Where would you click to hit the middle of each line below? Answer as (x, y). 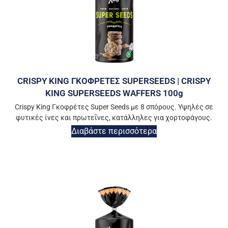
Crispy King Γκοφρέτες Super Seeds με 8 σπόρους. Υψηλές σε (114, 107)
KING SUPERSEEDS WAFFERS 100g (114, 93)
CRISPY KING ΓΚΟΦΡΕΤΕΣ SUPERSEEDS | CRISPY (114, 81)
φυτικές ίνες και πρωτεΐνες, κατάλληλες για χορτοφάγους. (114, 117)
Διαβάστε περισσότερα (114, 131)
